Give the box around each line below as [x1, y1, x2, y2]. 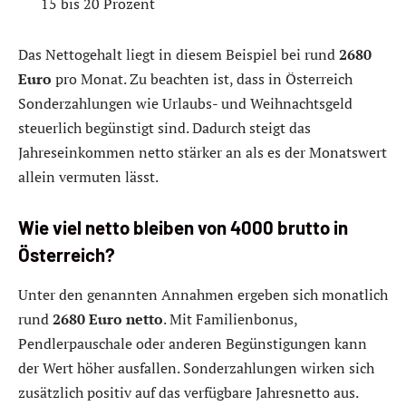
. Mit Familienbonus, [163, 308, 297, 329]
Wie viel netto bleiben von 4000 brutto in [18, 217, 348, 239]
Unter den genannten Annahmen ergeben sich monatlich [18, 284, 388, 304]
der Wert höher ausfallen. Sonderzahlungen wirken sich [18, 357, 374, 378]
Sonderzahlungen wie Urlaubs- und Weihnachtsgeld [18, 92, 353, 113]
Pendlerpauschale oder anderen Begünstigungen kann [18, 333, 367, 353]
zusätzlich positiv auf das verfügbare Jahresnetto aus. [18, 382, 359, 402]
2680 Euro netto [53, 308, 163, 329]
